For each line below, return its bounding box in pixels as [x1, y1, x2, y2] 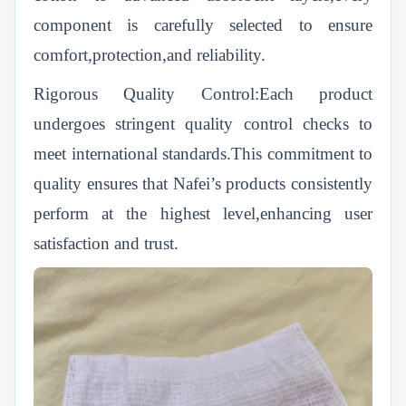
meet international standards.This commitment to [34, 144, 372, 163]
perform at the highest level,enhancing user [34, 204, 372, 223]
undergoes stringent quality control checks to [34, 114, 372, 133]
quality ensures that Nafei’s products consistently [34, 174, 372, 193]
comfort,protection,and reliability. [34, 45, 266, 64]
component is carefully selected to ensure [34, 15, 372, 34]
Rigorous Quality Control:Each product [34, 84, 372, 103]
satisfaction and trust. [34, 234, 179, 253]
